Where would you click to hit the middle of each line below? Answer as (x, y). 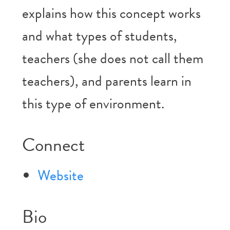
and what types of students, (99, 36)
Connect (53, 145)
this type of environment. (93, 103)
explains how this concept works (111, 13)
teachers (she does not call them (112, 58)
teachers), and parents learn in (107, 81)
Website (60, 175)
